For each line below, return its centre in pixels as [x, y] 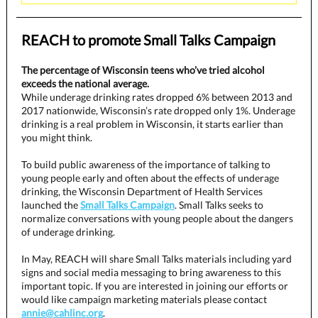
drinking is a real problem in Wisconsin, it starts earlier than [152, 124]
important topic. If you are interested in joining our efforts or [155, 286]
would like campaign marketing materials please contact [144, 299]
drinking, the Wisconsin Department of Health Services [142, 191]
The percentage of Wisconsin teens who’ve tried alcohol [143, 70]
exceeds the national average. [86, 83]
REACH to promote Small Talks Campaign [148, 40]
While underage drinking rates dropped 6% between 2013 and [157, 97]
